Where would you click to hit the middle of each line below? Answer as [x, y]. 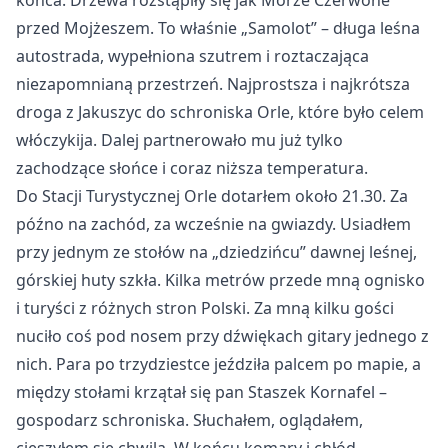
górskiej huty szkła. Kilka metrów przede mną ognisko [220, 280]
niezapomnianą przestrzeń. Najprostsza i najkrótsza [213, 84]
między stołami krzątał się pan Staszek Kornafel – [201, 392]
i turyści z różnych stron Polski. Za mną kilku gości [205, 308]
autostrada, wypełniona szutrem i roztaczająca [192, 56]
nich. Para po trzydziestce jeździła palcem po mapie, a [218, 364]
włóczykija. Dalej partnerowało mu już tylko [179, 140]
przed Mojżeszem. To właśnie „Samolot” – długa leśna [218, 28]
